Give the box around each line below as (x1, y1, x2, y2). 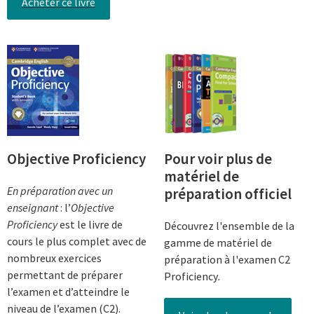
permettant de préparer (7, 267, 123, 282)
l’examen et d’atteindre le (7, 284, 130, 299)
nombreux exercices (7, 250, 102, 265)
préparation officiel (164, 184, 292, 203)
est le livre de (57, 217, 123, 231)
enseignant (7, 200, 58, 214)
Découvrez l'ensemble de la (164, 218, 294, 233)
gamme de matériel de (164, 235, 272, 250)
